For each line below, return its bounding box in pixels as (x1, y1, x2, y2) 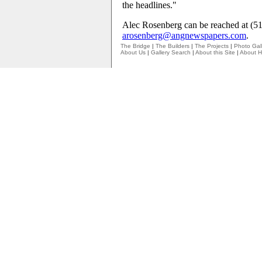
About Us (120, 49, 146, 56)
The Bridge (120, 43, 150, 49)
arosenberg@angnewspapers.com (122, 30, 246, 40)
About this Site (195, 49, 235, 56)
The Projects (195, 43, 229, 49)
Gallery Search (151, 49, 191, 56)
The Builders (156, 43, 189, 49)
